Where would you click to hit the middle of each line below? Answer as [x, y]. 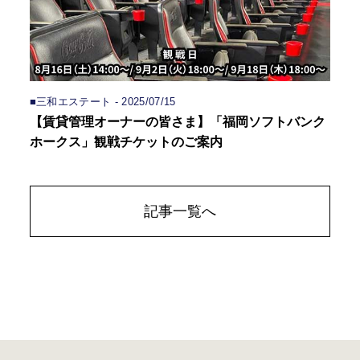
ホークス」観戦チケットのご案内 [126, 142]
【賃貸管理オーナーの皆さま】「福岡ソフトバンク [177, 122]
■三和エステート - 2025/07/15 [102, 102]
